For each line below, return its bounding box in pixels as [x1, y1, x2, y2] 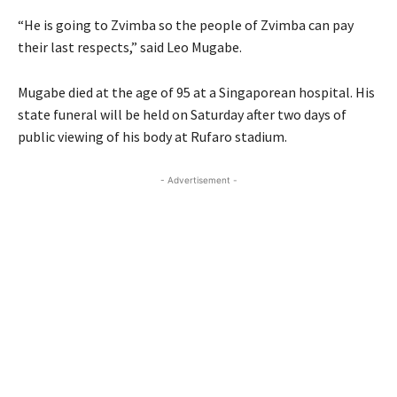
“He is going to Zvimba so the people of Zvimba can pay [18, 15, 354, 34]
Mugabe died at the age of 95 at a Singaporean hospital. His [18, 82, 375, 101]
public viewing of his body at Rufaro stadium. [18, 127, 287, 145]
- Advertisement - [160, 174, 237, 185]
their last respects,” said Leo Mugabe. [18, 37, 242, 56]
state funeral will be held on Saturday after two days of [18, 105, 346, 123]
